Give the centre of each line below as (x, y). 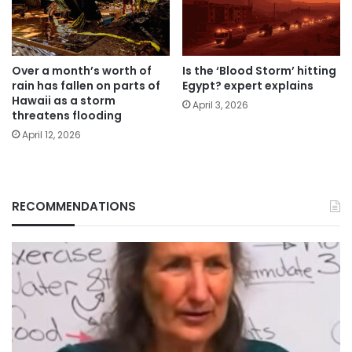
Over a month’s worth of (82, 70)
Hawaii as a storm (64, 100)
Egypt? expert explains (248, 85)
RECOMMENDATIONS (74, 206)
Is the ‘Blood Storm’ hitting (259, 70)
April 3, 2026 (220, 104)
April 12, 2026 (51, 134)
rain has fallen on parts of (86, 85)
